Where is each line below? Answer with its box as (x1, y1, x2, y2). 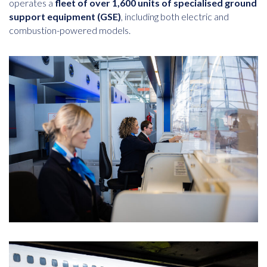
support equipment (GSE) (9, 11, 121, 23)
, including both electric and (121, 11, 229, 23)
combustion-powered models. (9, 24, 131, 36)
